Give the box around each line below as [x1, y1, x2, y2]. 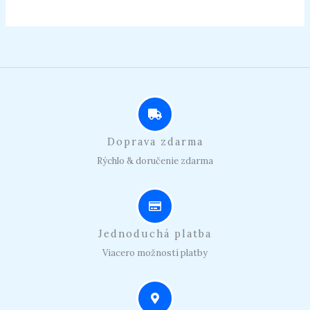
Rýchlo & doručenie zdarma [97, 154, 213, 167]
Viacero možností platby [102, 246, 208, 259]
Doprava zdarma [107, 134, 203, 148]
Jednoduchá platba [98, 226, 212, 240]
